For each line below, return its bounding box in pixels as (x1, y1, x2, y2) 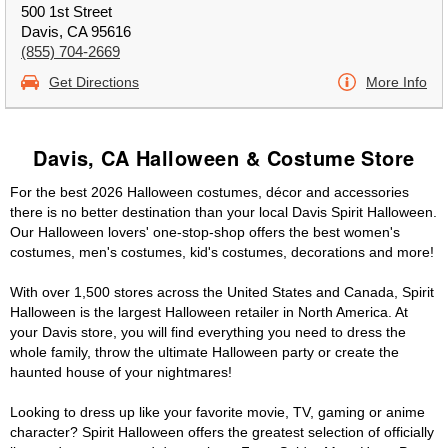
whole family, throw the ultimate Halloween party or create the (10, 344, 399, 360)
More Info (366, 74, 427, 90)
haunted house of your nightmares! (10, 364, 232, 380)
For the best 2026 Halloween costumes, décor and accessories (10, 184, 409, 200)
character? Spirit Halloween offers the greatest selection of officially (10, 424, 434, 440)
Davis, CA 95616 (21, 23, 131, 40)
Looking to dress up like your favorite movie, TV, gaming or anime (10, 404, 425, 420)
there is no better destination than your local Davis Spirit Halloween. (10, 204, 437, 220)
